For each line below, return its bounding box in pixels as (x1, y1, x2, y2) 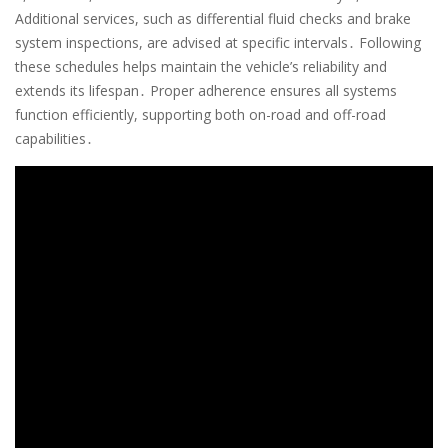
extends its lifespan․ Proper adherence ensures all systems (15, 80, 397, 100)
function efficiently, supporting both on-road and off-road (15, 104, 386, 124)
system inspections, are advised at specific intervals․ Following (15, 32, 421, 52)
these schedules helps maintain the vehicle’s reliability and (15, 56, 387, 76)
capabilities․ (15, 128, 93, 148)
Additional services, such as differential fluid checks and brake (15, 8, 411, 28)
